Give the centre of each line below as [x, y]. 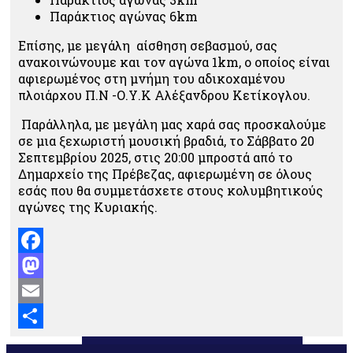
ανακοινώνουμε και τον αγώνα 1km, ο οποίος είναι [174, 62]
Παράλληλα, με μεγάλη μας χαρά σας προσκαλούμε [172, 124]
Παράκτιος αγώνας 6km [124, 16]
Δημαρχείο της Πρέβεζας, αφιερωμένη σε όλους [165, 174]
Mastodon [49, 290]
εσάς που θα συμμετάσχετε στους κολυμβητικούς [171, 190]
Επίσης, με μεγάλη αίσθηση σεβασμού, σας [148, 45]
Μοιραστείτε [58, 341]
